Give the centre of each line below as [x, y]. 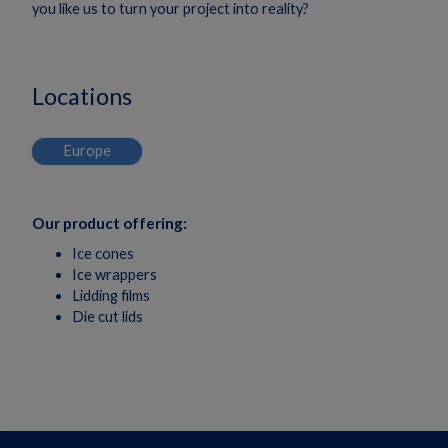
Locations [82, 95]
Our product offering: [111, 222]
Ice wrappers [114, 274]
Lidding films [111, 295]
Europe [87, 150]
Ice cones [103, 253]
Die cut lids [107, 316]
